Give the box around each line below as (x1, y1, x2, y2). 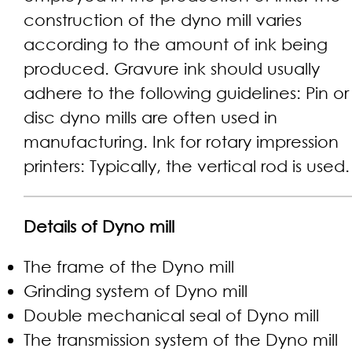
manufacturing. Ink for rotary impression (24, 132, 339, 151)
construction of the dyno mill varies (24, 10, 302, 29)
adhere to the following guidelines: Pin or (24, 83, 349, 102)
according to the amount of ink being (24, 35, 328, 53)
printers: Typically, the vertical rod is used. (24, 156, 350, 175)
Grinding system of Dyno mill (24, 281, 247, 300)
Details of (24, 217, 102, 236)
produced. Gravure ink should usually (24, 59, 320, 78)
